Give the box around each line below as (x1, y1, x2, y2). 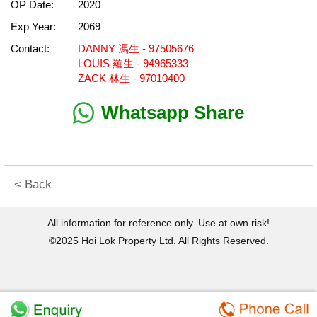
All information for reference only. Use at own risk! (47, 217, 270, 229)
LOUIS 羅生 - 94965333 (78, 57, 188, 69)
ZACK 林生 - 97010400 (78, 72, 185, 84)
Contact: (11, 42, 50, 54)
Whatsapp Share (101, 102, 244, 123)
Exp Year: (11, 21, 56, 33)
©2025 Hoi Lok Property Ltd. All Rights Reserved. (48, 235, 269, 246)
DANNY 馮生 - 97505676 (78, 42, 194, 54)
